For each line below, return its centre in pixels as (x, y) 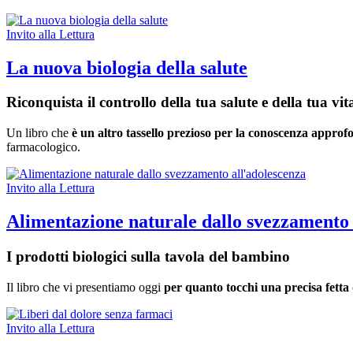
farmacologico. (43, 147)
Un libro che (39, 133)
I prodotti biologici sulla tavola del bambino (148, 256)
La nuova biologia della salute (127, 67)
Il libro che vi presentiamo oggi (85, 287)
